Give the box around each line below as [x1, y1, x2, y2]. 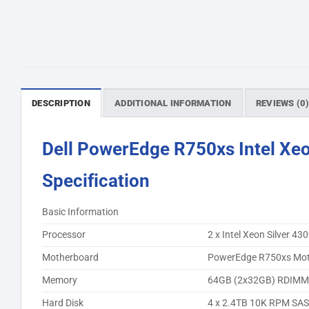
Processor [42, 228, 86, 241]
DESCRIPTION [32, 97, 90, 108]
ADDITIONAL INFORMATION [114, 97, 232, 108]
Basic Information [42, 206, 119, 218]
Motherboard [42, 251, 99, 263]
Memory [42, 274, 77, 286]
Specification [42, 170, 150, 191]
